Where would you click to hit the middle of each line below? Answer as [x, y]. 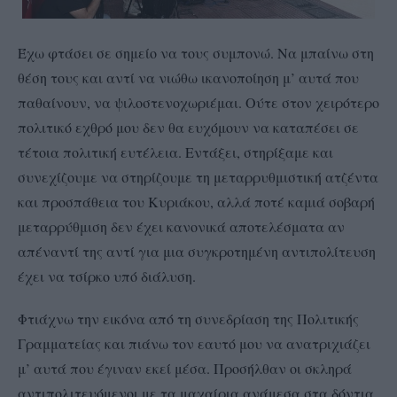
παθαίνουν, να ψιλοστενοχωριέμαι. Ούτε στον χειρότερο [198, 102]
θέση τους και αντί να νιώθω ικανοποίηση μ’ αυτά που [188, 77]
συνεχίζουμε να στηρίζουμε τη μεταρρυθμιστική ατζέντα [198, 176]
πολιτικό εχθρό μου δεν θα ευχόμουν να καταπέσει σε [188, 127]
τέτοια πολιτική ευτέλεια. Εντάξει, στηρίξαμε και [175, 152]
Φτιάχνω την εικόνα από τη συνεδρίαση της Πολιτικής [188, 318]
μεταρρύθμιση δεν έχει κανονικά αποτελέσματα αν [181, 226]
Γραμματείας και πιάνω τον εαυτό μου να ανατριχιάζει [194, 343]
